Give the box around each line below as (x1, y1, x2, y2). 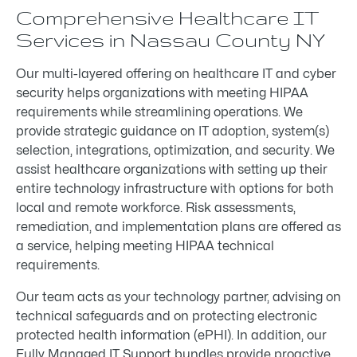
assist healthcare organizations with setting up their (16, 163, 328, 176)
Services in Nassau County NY (16, 29, 325, 51)
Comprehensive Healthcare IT (16, 7, 319, 29)
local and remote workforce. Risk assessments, (16, 202, 296, 214)
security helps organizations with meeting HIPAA (16, 87, 308, 100)
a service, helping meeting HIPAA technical (16, 240, 274, 253)
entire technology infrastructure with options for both (16, 182, 334, 195)
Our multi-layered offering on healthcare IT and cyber (16, 68, 336, 80)
